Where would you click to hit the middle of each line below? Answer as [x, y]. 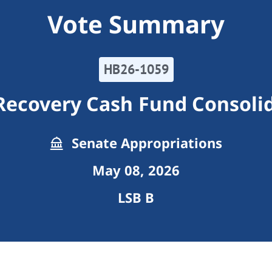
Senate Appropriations [145, 143]
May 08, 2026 [136, 170]
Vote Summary [136, 24]
